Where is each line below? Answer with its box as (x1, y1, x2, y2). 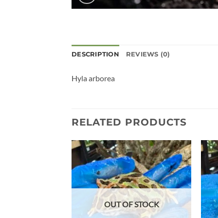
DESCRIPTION (72, 50, 119, 58)
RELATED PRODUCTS (72, 116, 187, 128)
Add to (166, 163, 183, 170)
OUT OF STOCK (104, 200, 159, 209)
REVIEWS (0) (126, 50, 170, 58)
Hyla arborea (72, 73, 115, 83)
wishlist (165, 170, 184, 177)
